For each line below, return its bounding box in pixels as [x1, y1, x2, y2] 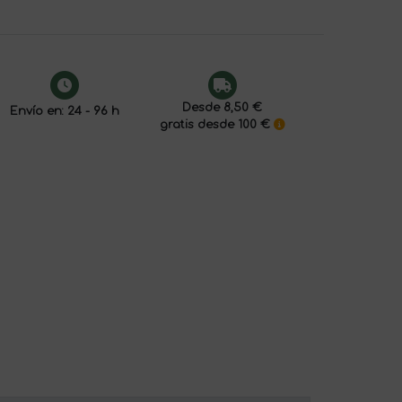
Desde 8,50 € [182, 101, 262, 115]
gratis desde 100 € [159, 118, 274, 132]
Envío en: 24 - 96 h [9, 105, 119, 118]
